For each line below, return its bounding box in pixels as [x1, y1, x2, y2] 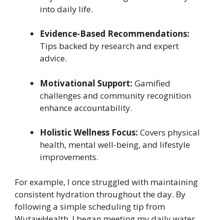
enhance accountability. [40, 102, 132, 113]
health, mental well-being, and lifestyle [40, 139, 190, 151]
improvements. [40, 151, 98, 163]
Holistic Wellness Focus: [40, 127, 138, 138]
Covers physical [138, 127, 200, 138]
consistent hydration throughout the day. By [15, 188, 186, 200]
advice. [40, 53, 67, 64]
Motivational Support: [40, 77, 133, 89]
